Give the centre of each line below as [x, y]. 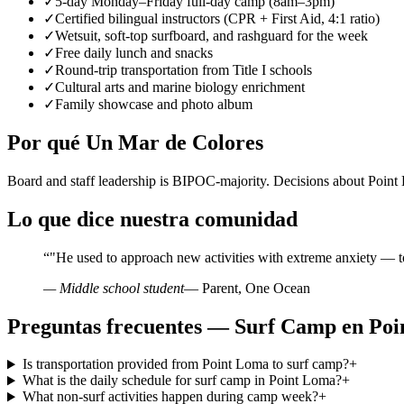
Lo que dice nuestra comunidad [152, 219]
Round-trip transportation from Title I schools [184, 70]
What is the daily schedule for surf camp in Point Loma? [182, 381]
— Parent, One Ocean [247, 288]
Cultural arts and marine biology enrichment [180, 87]
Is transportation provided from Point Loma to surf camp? [185, 364]
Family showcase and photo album [154, 104]
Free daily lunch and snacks [134, 53]
